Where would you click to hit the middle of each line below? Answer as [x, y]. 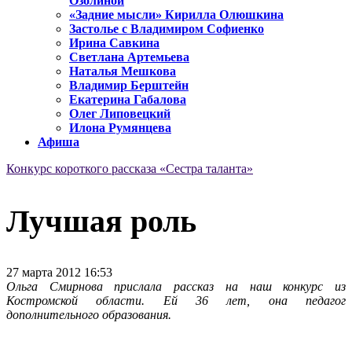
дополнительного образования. [89, 314]
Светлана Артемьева [129, 57]
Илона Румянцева [120, 128]
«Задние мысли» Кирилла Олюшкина [176, 15]
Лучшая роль [101, 221]
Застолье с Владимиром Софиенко [167, 29]
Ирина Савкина [114, 43]
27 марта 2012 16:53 [59, 272]
